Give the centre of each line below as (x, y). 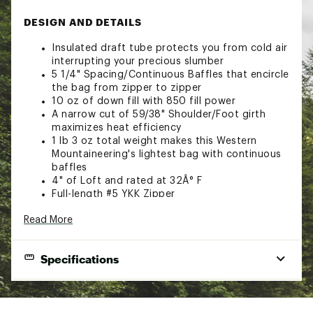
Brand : (71, 207)
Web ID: (72, 230)
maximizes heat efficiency (117, 128)
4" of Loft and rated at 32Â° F (127, 181)
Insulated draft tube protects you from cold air (170, 48)
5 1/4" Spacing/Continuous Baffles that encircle (170, 74)
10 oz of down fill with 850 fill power (144, 101)
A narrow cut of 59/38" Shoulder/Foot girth (159, 114)
